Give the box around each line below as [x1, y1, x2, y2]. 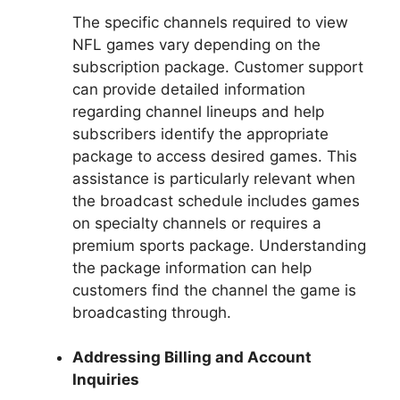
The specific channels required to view [72, 12, 348, 31]
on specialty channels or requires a [72, 213, 321, 232]
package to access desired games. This [72, 146, 357, 165]
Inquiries [72, 371, 139, 389]
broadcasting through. [72, 303, 231, 321]
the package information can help [72, 258, 312, 277]
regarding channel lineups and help [72, 102, 324, 121]
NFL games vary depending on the [72, 35, 321, 54]
